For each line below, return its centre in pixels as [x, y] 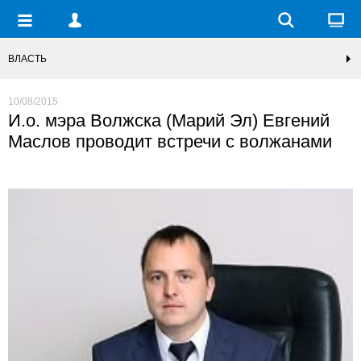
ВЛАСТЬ [27, 59]
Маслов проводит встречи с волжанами [170, 141]
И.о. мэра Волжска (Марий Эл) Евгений [169, 120]
